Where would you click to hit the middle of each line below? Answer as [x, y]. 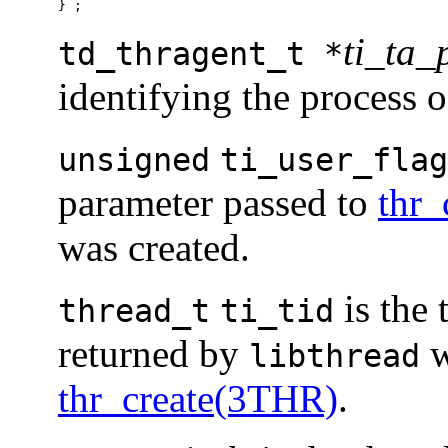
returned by [153, 354]
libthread [334, 356]
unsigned [134, 160]
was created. [154, 248]
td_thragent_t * [200, 54]
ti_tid [277, 311]
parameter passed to [218, 203]
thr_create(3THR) [198, 399]
